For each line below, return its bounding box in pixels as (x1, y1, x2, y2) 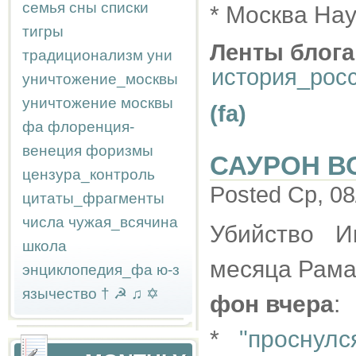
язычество (22, 285, 97, 302)
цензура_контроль (22, 166, 155, 183)
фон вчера (210, 291, 334, 317)
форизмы (86, 142, 153, 159)
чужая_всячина (68, 214, 178, 230)
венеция (22, 142, 82, 159)
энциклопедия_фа (22, 261, 153, 278)
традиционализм (22, 47, 143, 64)
